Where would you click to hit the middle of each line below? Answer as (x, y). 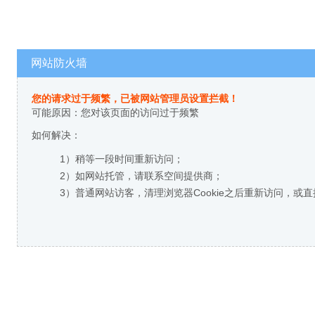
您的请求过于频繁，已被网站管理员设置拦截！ (135, 98)
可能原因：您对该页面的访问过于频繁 (115, 112)
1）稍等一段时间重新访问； (122, 159)
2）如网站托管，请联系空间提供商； (141, 176)
